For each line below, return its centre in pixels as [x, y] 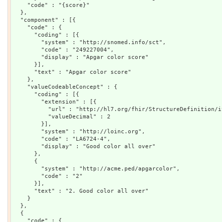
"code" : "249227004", [64, 50]
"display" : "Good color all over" [84, 146]
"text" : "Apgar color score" [72, 72]
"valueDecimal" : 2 [62, 116]
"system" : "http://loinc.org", [79, 131]
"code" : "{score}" [52, 5]
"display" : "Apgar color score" [81, 57]
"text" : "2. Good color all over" [81, 191]
